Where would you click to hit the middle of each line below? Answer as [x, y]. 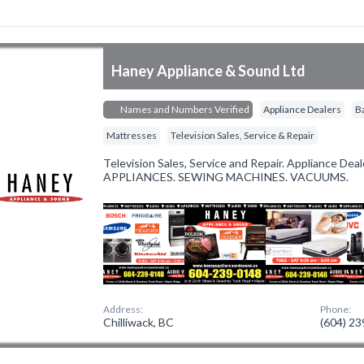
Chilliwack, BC [139, 322]
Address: [123, 309]
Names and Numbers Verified [184, 109]
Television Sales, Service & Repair [243, 135]
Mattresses [132, 135]
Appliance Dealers [303, 109]
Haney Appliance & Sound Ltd [209, 71]
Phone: [336, 309]
